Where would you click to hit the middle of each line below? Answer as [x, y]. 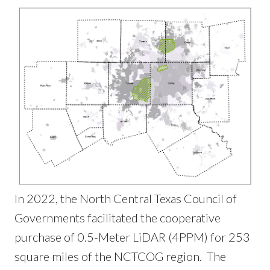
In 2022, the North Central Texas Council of [126, 199]
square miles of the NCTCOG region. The [120, 256]
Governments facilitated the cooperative [118, 218]
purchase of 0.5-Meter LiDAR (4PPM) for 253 [132, 237]
